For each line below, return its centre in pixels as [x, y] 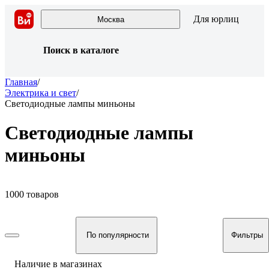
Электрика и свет [41, 93]
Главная [21, 82]
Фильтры [247, 235]
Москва [110, 19]
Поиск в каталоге [81, 50]
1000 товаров [32, 194]
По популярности [117, 235]
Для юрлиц [216, 19]
